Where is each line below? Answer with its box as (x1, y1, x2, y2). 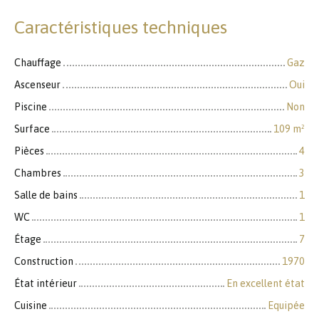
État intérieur (14, 278, 77, 290)
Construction (14, 256, 73, 268)
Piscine (14, 101, 47, 113)
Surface (14, 123, 50, 135)
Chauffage (14, 57, 61, 69)
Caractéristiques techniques (14, 16, 227, 38)
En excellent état (226, 278, 305, 290)
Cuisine (14, 300, 47, 312)
